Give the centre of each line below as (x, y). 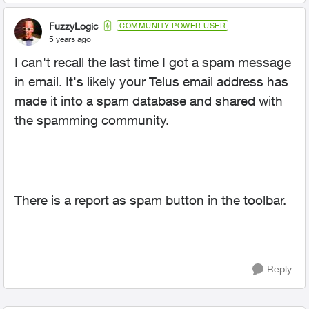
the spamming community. (92, 120)
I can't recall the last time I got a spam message (153, 62)
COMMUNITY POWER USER (172, 25)
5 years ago (70, 39)
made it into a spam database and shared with (149, 101)
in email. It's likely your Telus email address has (151, 81)
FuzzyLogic (74, 26)
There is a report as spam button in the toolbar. (150, 200)
